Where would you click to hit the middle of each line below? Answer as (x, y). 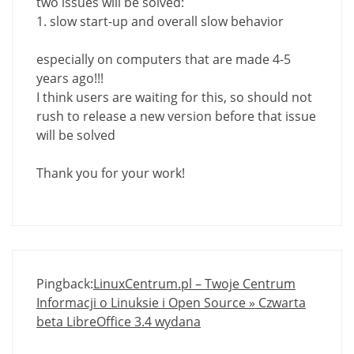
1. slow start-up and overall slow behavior (160, 21)
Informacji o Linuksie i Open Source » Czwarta (171, 302)
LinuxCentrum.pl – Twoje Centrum (194, 283)
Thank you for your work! (111, 173)
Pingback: (65, 283)
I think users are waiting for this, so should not (174, 97)
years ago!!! (70, 78)
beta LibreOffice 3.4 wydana (119, 321)
